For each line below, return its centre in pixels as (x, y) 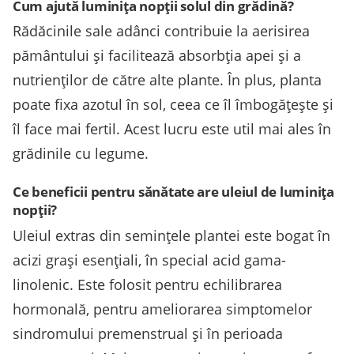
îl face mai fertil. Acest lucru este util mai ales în (172, 129)
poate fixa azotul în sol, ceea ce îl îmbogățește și (173, 105)
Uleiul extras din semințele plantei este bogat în (171, 235)
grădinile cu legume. (81, 154)
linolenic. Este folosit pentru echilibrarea (147, 284)
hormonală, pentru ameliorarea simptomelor (162, 309)
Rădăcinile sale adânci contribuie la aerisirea (161, 31)
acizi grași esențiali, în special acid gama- (149, 260)
